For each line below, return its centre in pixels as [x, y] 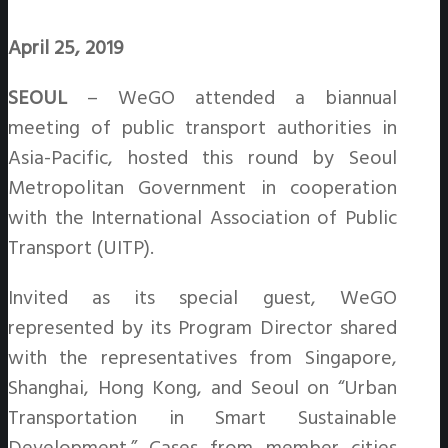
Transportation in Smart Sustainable [202, 418]
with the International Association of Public [202, 218]
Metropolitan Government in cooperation [202, 188]
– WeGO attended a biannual [232, 98]
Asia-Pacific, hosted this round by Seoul [202, 158]
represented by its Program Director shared [202, 328]
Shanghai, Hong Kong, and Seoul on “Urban [202, 388]
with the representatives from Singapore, [202, 358]
